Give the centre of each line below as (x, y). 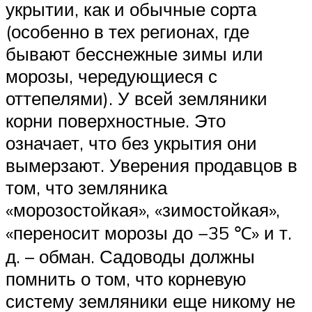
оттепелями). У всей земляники (136, 98)
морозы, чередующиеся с (111, 76)
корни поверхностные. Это (116, 120)
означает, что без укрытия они (131, 143)
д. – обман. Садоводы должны (130, 256)
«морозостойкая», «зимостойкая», (143, 210)
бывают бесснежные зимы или (134, 54)
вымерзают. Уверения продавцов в (151, 165)
